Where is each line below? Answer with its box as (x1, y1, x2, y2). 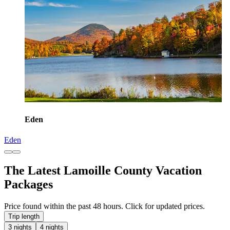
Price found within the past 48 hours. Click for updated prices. (4, 202, 205, 211)
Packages (4, 178, 53, 191)
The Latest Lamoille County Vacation (4, 164, 202, 178)
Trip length (8, 213, 40, 221)
